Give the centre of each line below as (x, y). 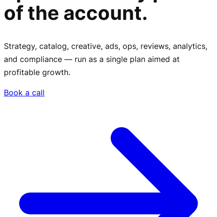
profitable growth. (37, 72)
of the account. (76, 13)
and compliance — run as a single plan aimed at (92, 59)
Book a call (24, 93)
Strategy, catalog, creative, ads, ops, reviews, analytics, (106, 46)
